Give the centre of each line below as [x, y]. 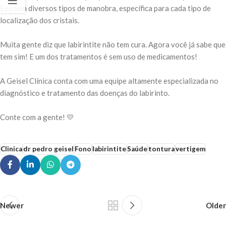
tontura [161, 149]
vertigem [190, 149]
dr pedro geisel [48, 149]
